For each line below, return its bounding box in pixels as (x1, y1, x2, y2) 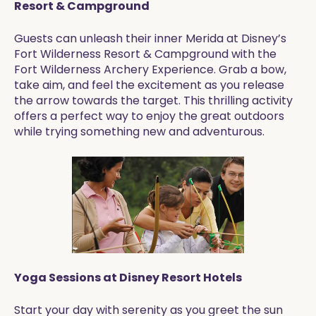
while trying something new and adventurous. (14, 123, 265, 140)
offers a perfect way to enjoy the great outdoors (14, 108, 284, 124)
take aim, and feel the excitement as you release (14, 77, 284, 93)
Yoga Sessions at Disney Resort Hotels (14, 269, 242, 286)
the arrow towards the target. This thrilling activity (14, 92, 293, 109)
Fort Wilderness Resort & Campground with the (14, 46, 276, 62)
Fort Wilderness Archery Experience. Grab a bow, (14, 61, 286, 78)
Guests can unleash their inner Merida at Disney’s (14, 30, 286, 47)
